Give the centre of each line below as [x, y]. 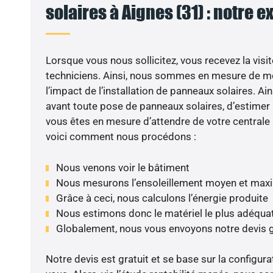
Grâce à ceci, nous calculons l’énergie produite [162, 198]
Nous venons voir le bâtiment [122, 167]
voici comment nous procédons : [121, 137]
